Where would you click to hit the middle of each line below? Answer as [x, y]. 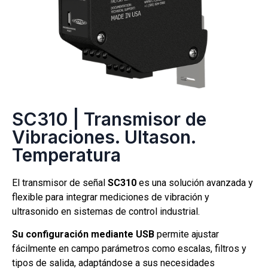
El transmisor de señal [60, 183]
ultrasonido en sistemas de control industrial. [106, 211]
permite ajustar [187, 234]
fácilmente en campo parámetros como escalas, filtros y [129, 249]
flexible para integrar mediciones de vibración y [111, 197]
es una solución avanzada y [195, 183]
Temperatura [66, 155]
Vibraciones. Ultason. [104, 137]
